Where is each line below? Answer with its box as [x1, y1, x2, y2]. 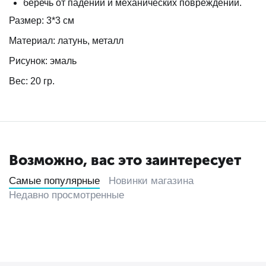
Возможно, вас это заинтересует [9, 151, 241, 169]
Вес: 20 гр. [9, 76, 55, 86]
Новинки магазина [109, 175, 194, 186]
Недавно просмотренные [9, 189, 124, 201]
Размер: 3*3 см [9, 15, 74, 26]
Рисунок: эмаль [9, 56, 77, 66]
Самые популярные [9, 175, 100, 186]
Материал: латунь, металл [9, 36, 123, 46]
